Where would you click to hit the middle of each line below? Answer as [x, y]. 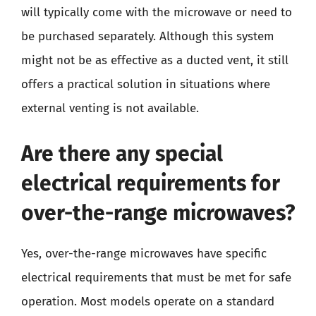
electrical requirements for [151, 183]
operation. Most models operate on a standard [148, 301]
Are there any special [122, 153]
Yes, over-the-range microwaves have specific [144, 253]
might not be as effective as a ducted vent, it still [155, 60]
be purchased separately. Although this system [148, 36]
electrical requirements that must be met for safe [156, 277]
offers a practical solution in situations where [146, 84]
